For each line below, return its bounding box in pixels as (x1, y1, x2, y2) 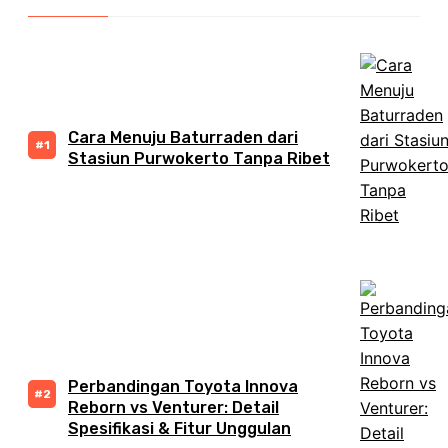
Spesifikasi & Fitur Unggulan (68, 419, 291, 439)
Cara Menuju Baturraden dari (68, 127, 298, 147)
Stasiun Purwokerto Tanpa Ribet (68, 148, 330, 168)
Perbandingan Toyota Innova (68, 377, 298, 397)
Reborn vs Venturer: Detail (68, 398, 279, 418)
